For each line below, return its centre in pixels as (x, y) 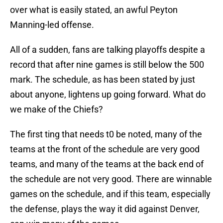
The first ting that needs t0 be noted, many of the (106, 134)
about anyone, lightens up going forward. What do (108, 95)
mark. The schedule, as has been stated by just (103, 80)
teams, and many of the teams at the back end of (107, 164)
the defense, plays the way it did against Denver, (105, 209)
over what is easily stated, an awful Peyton (94, 10)
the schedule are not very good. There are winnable (111, 179)
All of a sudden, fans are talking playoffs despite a (108, 50)
